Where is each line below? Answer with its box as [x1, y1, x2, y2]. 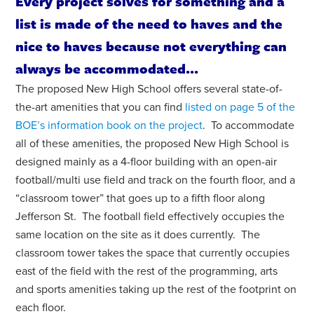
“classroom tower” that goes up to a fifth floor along [15, 191, 266, 205]
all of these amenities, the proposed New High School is [15, 136, 289, 151]
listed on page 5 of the [185, 100, 296, 114]
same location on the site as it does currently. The [15, 227, 261, 242]
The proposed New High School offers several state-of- [15, 81, 283, 96]
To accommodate [205, 118, 295, 132]
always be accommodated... [15, 58, 199, 78]
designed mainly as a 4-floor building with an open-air [15, 154, 278, 169]
